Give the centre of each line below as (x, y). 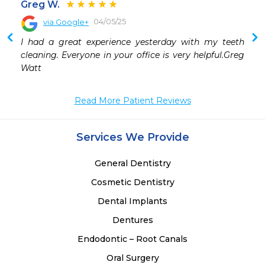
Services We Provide (132, 138)
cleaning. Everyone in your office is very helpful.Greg (132, 55)
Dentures (132, 220)
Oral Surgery (132, 258)
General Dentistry (132, 164)
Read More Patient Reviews (132, 101)
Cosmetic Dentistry (132, 182)
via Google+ (66, 22)
